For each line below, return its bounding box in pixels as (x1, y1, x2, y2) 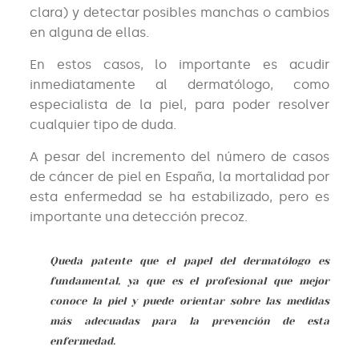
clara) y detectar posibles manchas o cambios (29, 5, 330, 21)
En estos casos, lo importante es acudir (29, 57, 330, 73)
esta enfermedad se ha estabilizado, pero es (29, 189, 330, 205)
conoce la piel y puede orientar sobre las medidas (49, 295, 330, 308)
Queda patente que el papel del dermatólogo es (49, 255, 330, 268)
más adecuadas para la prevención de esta (49, 315, 330, 328)
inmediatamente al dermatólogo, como (29, 77, 330, 93)
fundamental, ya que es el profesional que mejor (49, 275, 330, 288)
